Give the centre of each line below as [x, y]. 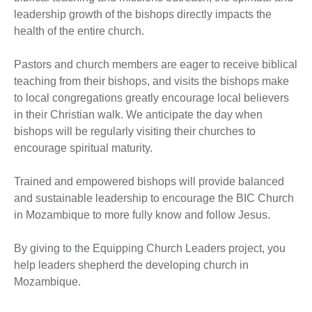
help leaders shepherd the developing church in [131, 265]
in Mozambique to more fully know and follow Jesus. [142, 215]
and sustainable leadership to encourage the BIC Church [154, 198]
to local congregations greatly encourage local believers [151, 98]
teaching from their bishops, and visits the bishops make [151, 81]
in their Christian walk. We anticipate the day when [138, 115]
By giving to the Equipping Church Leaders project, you [150, 248]
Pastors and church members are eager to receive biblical [156, 64]
